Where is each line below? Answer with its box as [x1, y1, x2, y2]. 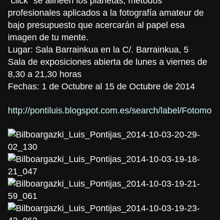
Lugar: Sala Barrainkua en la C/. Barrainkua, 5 [8, 44, 189, 55]
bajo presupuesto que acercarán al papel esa [8, 20, 185, 30]
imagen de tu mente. [8, 32, 88, 42]
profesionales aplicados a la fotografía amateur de [8, 7, 204, 18]
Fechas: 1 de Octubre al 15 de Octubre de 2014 [8, 81, 195, 91]
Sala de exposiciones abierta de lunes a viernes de [8, 56, 207, 67]
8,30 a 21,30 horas [8, 69, 82, 79]
